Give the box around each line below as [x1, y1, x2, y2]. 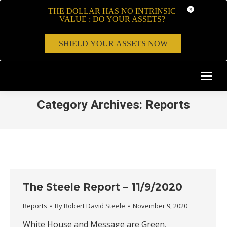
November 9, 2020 [133, 201, 187, 210]
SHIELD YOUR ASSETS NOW [58, 39, 168, 48]
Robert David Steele [64, 201, 125, 210]
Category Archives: [37, 98, 145, 112]
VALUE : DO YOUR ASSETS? [59, 15, 165, 23]
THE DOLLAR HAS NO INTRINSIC [48, 7, 176, 15]
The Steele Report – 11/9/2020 [23, 181, 182, 193]
